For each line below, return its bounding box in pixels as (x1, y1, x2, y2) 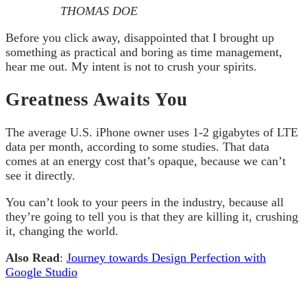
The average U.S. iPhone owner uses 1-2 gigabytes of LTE (5, 125, 298, 140)
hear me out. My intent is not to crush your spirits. (5, 59, 257, 73)
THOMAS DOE (60, 3, 138, 18)
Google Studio (5, 265, 77, 280)
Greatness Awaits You (5, 88, 188, 110)
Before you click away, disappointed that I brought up (5, 30, 274, 45)
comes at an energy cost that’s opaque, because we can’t (5, 154, 286, 169)
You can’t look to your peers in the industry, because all (5, 195, 284, 210)
